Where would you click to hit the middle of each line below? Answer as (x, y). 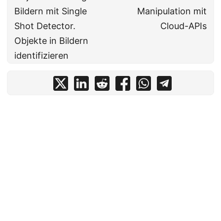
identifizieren (41, 56)
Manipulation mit (172, 11)
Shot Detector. (45, 26)
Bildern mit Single (51, 11)
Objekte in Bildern (51, 41)
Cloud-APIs (184, 26)
